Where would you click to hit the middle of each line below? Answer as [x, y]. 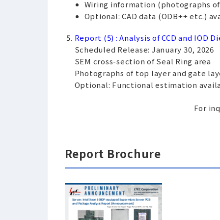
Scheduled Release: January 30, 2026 [144, 49]
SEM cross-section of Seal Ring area [143, 61]
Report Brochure [113, 153]
